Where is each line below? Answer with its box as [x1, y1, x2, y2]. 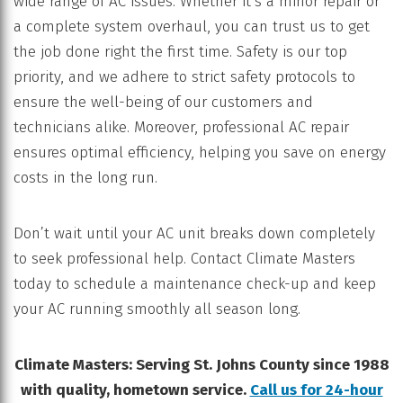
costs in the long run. [13, 167, 157, 187]
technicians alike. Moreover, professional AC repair [13, 117, 349, 137]
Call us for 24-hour [249, 380, 383, 399]
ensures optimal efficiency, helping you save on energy [13, 142, 386, 162]
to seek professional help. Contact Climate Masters [13, 248, 355, 268]
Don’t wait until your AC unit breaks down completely [13, 223, 375, 243]
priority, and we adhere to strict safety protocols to [13, 67, 355, 86]
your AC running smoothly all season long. [13, 299, 300, 318]
